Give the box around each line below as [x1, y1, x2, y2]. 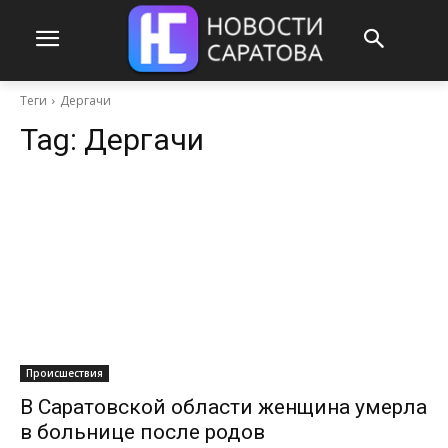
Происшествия [26, 365, 103, 380]
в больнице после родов [20, 419, 265, 444]
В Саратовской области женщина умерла [20, 394, 427, 419]
